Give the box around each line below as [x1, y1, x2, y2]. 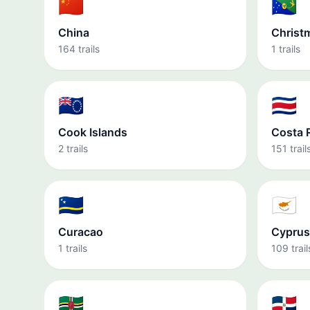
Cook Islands [58, 125, 127, 139]
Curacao [58, 225, 103, 239]
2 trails [58, 143, 88, 154]
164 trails [58, 43, 100, 55]
